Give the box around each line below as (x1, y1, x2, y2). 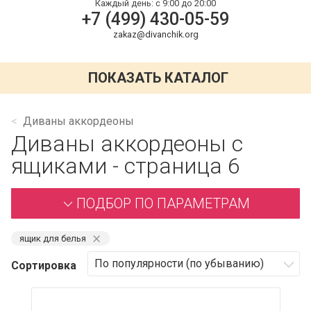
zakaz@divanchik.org (112, 28, 199, 40)
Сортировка (11, 258, 76, 272)
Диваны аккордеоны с (11, 130, 243, 157)
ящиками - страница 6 (11, 152, 240, 179)
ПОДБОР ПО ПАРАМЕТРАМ (76, 194, 250, 212)
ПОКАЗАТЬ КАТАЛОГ (88, 69, 229, 87)
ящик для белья (19, 233, 86, 244)
